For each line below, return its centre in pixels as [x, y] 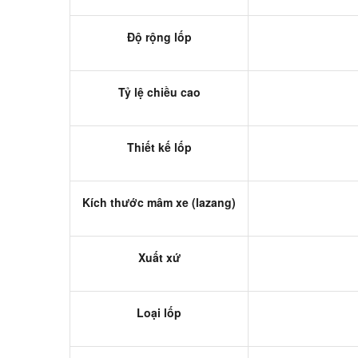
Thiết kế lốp [159, 147]
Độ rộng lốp [159, 36]
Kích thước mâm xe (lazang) [159, 202]
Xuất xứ [159, 257]
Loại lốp [159, 312]
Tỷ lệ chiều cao [159, 91]
